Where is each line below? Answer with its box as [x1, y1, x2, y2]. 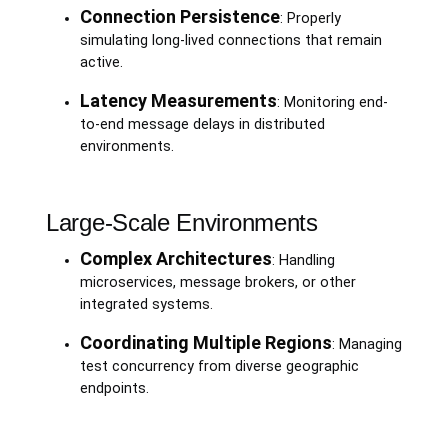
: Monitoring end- [276, 93, 388, 111]
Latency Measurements [79, 89, 277, 111]
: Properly [279, 9, 341, 27]
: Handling [271, 251, 335, 269]
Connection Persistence [79, 5, 280, 27]
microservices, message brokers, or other [79, 273, 356, 291]
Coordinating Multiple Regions [79, 331, 332, 353]
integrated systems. [79, 295, 213, 313]
